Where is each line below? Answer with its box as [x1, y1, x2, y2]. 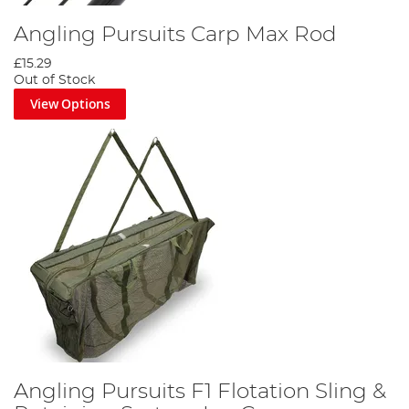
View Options [29, 95, 110, 113]
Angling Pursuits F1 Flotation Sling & [14, 380, 386, 403]
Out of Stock [14, 74, 95, 88]
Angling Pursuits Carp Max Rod [14, 24, 337, 47]
